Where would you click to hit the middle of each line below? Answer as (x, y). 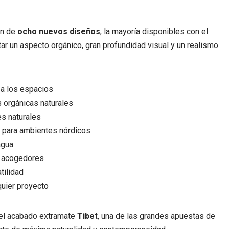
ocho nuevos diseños (59, 31)
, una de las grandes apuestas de (156, 216)
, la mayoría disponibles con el (154, 31)
